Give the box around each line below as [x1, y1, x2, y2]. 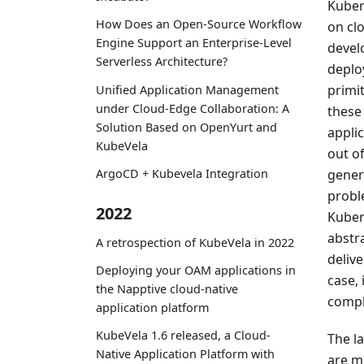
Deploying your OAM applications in [96, 262, 296, 278]
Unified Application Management [96, 81, 279, 97]
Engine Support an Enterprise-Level [96, 35, 292, 51]
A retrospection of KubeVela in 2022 [96, 234, 294, 250]
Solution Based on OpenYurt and [96, 119, 277, 135]
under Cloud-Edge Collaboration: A [96, 100, 289, 116]
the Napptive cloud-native [96, 280, 238, 297]
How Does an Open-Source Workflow [96, 16, 301, 32]
